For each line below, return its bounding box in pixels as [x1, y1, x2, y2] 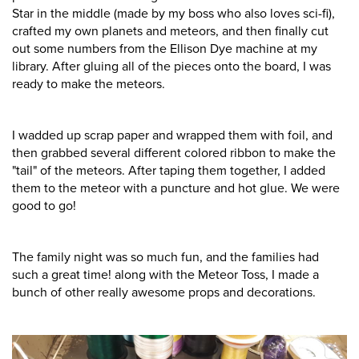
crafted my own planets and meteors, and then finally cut [12, 23, 329, 40]
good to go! [12, 198, 79, 215]
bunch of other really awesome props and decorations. [12, 284, 319, 301]
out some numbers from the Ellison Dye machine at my [12, 41, 317, 58]
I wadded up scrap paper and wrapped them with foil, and [12, 127, 333, 144]
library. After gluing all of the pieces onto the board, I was [12, 58, 331, 75]
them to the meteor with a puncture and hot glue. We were [12, 180, 340, 197]
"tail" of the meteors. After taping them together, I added [12, 163, 325, 179]
